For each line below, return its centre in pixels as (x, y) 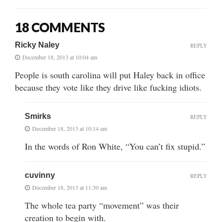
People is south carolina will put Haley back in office (110, 75)
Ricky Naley (37, 45)
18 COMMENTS (60, 27)
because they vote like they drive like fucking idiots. (108, 87)
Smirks (38, 116)
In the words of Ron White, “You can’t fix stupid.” (115, 146)
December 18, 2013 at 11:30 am (70, 187)
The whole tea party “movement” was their (102, 205)
